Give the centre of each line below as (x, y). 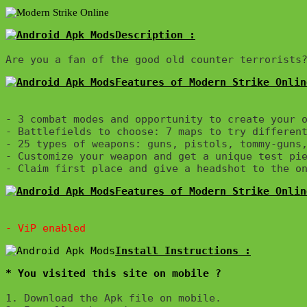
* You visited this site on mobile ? (113, 273)
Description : (155, 35)
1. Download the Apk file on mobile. (116, 298)
